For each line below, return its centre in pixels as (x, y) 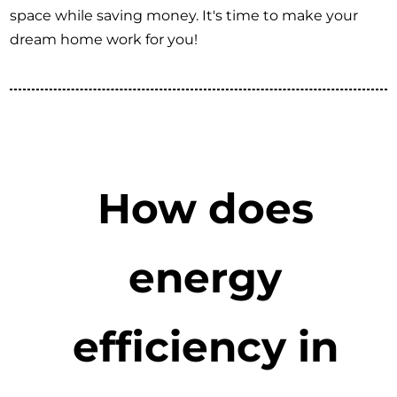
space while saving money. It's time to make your (184, 16)
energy (206, 277)
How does (205, 208)
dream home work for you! (104, 40)
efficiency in (205, 346)
